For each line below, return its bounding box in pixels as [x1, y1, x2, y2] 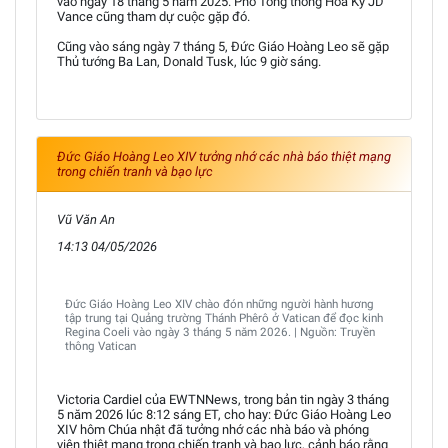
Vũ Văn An [57, 211, 115, 227]
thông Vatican [65, 338, 136, 353]
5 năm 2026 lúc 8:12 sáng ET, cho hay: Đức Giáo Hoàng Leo [57, 406, 391, 422]
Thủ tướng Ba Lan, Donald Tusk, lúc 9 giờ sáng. [57, 53, 321, 69]
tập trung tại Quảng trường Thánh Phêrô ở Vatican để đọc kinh [65, 310, 383, 325]
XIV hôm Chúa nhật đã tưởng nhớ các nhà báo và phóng [57, 421, 369, 437]
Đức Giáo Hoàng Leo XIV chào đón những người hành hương [65, 296, 374, 311]
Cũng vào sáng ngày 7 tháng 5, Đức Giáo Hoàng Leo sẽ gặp [57, 38, 389, 54]
